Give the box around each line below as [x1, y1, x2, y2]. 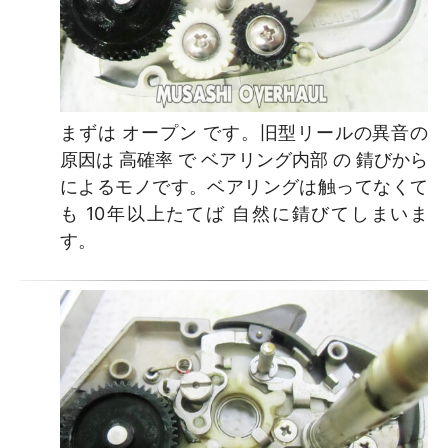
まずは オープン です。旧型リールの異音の [60, 122, 428, 144]
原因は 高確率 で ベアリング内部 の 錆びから [60, 149, 428, 171]
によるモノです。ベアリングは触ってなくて [60, 176, 428, 198]
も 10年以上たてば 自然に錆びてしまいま [60, 203, 428, 225]
